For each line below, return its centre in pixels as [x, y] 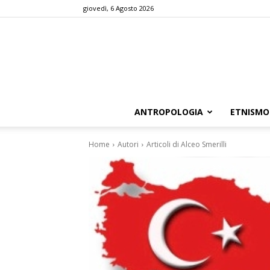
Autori [128, 144]
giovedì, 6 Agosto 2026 [118, 8]
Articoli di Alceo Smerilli [187, 144]
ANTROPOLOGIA [169, 111]
